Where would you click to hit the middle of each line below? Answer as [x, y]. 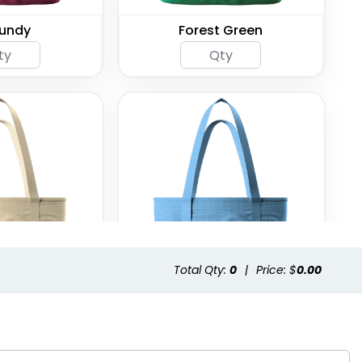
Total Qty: [202, 270]
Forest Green [221, 31]
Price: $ [276, 270]
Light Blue [221, 314]
